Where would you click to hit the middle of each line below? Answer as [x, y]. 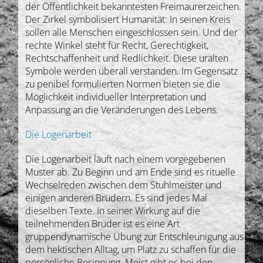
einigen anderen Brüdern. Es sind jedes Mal [117, 198]
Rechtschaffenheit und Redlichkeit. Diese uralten [127, 58]
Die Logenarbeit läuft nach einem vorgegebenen [126, 159]
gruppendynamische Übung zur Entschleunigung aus [135, 236]
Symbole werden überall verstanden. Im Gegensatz [132, 71]
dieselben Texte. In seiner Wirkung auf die [113, 210]
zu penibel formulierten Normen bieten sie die [123, 84]
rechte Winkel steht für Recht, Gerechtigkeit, [117, 45]
